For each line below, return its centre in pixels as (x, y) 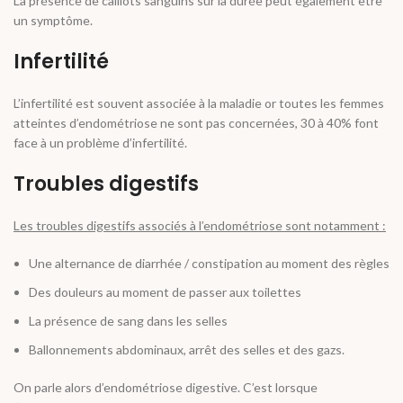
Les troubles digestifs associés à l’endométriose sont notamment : (200, 226)
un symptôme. (53, 21)
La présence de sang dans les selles (128, 321)
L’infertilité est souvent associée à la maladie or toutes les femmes (199, 103)
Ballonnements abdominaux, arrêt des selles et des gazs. (187, 350)
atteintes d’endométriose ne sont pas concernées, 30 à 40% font (196, 123)
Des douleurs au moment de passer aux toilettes (165, 292)
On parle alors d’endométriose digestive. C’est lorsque (166, 388)
